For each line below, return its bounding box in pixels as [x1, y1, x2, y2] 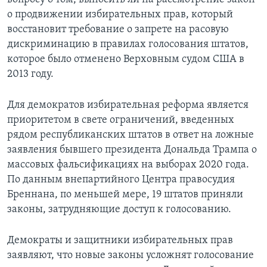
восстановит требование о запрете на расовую [7, 24, 229, 36]
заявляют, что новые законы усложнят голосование [7, 250, 254, 262]
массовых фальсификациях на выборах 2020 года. [7, 159, 249, 171]
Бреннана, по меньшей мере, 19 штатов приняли [7, 189, 243, 201]
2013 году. [7, 69, 54, 80]
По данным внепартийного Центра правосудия [7, 174, 235, 186]
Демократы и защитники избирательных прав [7, 235, 233, 247]
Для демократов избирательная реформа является [7, 100, 249, 111]
